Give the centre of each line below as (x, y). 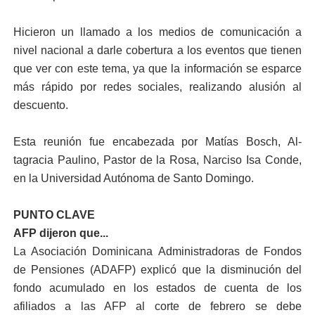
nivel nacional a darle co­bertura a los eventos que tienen (157, 50)
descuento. (40, 105)
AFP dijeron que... (60, 233)
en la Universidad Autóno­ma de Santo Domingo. (133, 178)
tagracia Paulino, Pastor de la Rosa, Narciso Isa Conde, (157, 160)
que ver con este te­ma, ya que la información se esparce (157, 69)
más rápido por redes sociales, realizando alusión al (157, 87)
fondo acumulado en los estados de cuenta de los (157, 288)
